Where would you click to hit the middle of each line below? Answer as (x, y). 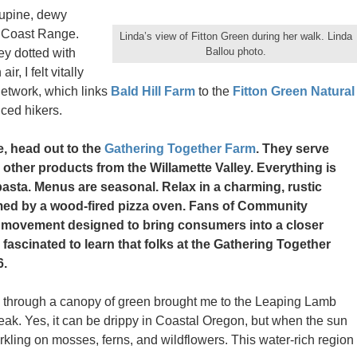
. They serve (292, 149)
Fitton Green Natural (294, 91)
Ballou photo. (236, 51)
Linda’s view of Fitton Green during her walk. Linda (236, 36)
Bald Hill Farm (153, 91)
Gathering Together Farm (180, 149)
